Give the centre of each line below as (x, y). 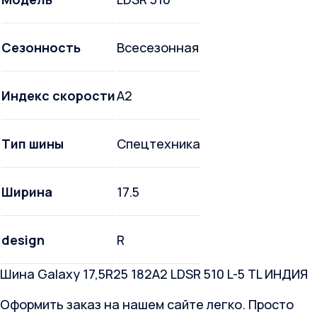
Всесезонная (158, 48)
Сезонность (41, 48)
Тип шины (33, 144)
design (23, 240)
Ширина (27, 192)
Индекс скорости (58, 96)
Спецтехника (158, 144)
